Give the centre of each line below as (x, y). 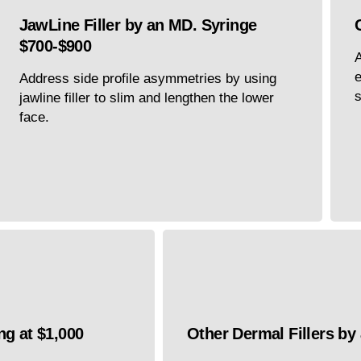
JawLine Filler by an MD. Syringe (138, 25)
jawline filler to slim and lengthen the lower (146, 98)
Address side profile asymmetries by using (147, 79)
